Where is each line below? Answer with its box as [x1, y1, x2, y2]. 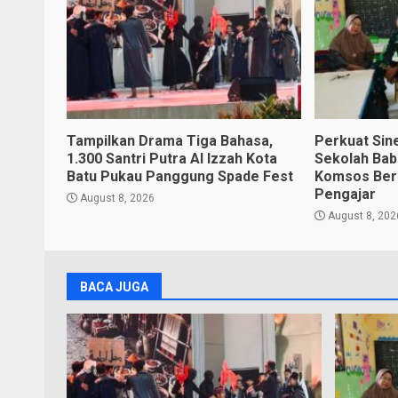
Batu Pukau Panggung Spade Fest [67, 167, 293, 185]
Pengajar [314, 185, 377, 203]
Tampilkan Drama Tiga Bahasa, [67, 131, 273, 149]
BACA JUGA [80, 279, 148, 294]
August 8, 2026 [77, 191, 155, 204]
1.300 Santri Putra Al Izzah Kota [67, 149, 277, 167]
